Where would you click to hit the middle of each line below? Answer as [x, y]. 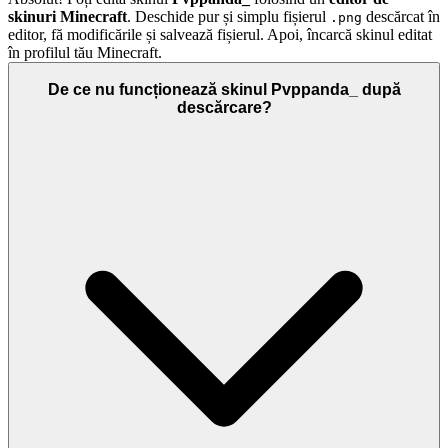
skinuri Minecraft [67, 17]
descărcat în [401, 17]
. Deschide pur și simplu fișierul [228, 17]
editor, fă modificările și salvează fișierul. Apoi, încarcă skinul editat [220, 35]
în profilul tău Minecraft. [85, 53]
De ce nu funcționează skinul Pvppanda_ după [224, 89]
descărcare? [224, 107]
